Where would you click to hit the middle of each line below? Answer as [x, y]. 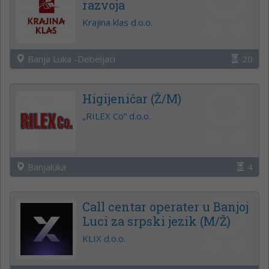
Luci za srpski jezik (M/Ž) [156, 221]
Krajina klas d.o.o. [117, 22]
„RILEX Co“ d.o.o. [116, 116]
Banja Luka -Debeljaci [70, 59]
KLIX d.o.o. [104, 238]
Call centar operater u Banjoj [165, 206]
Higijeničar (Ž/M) [132, 98]
